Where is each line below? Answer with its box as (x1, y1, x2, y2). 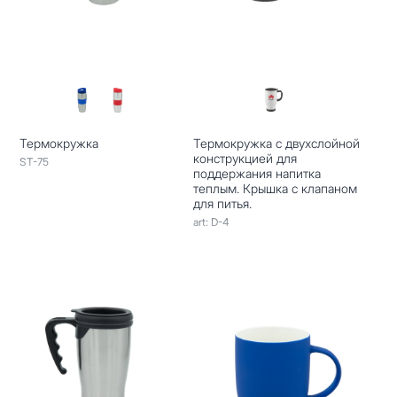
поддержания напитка (192, 165, 321, 181)
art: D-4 (192, 214, 230, 229)
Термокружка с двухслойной (192, 135, 360, 151)
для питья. (192, 195, 252, 211)
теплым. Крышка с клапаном (192, 180, 357, 196)
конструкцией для (192, 150, 297, 166)
